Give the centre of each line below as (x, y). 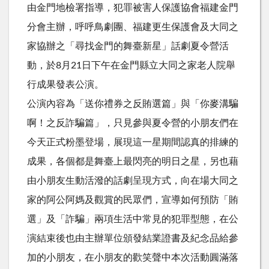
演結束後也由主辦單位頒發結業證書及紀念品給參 (133, 238)
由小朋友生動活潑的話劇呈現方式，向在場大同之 (133, 180)
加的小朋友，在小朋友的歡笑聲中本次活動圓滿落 (133, 257)
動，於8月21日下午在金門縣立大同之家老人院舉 (131, 65)
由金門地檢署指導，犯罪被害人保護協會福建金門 (133, 8)
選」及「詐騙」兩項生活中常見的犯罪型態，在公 (133, 219)
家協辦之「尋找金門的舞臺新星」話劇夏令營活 (128, 46)
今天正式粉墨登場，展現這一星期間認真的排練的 (133, 142)
